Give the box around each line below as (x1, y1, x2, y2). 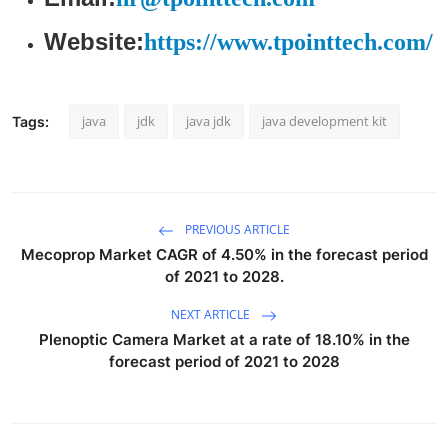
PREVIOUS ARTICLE (182, 221, 290, 239)
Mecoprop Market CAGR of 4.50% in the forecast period (20, 244, 428, 264)
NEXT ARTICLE (171, 306, 253, 324)
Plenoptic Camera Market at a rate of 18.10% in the (38, 329, 410, 349)
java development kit (262, 111, 387, 130)
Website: (44, 27, 144, 55)
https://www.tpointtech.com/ (144, 28, 433, 55)
